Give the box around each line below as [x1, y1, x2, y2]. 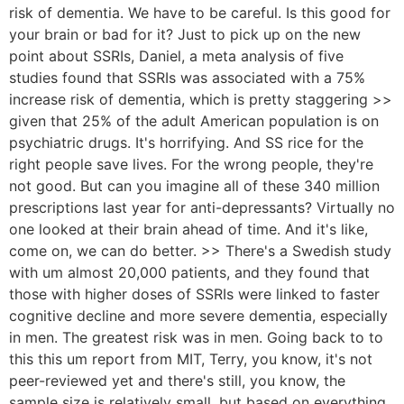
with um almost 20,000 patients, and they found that [9, 262, 370, 281]
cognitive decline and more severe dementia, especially [9, 306, 388, 325]
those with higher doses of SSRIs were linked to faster [9, 284, 380, 303]
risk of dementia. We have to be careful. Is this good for [9, 3, 390, 22]
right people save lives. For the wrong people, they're [9, 154, 373, 173]
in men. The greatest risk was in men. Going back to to [9, 327, 383, 346]
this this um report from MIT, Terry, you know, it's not [9, 349, 372, 368]
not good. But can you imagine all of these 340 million [9, 176, 380, 195]
